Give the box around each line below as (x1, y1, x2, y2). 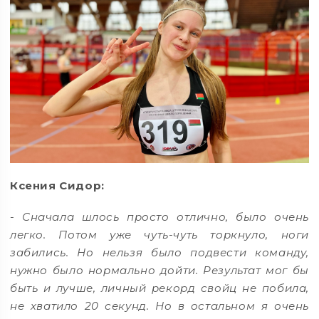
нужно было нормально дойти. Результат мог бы (10, 263, 309, 277)
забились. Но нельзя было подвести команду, (10, 245, 309, 259)
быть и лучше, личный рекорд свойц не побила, (10, 281, 309, 295)
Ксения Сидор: (10, 179, 105, 193)
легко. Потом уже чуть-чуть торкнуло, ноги (10, 227, 309, 241)
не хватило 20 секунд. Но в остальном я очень (10, 298, 309, 313)
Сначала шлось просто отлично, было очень (22, 209, 309, 224)
